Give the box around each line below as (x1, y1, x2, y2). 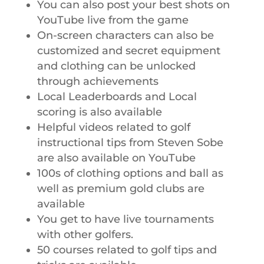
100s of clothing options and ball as (37, 167, 223, 180)
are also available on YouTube (37, 151, 196, 164)
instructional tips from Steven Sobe (37, 136, 223, 149)
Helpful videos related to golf (37, 121, 190, 134)
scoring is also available (37, 105, 162, 118)
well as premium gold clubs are (37, 182, 204, 195)
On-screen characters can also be (37, 29, 214, 42)
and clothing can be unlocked (37, 60, 196, 72)
